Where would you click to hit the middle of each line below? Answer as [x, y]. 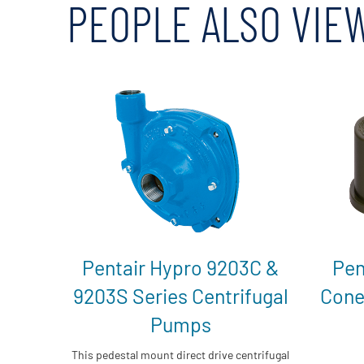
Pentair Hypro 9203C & [180, 267]
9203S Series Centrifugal [180, 295]
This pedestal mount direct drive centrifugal [180, 354]
